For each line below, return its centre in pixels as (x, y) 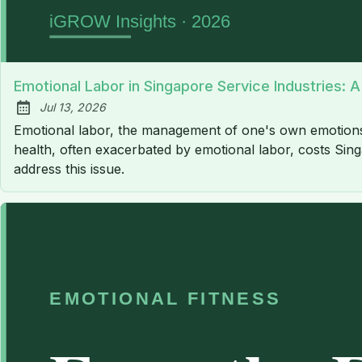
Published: (52, 116)
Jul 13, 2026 (73, 107)
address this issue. (69, 168)
